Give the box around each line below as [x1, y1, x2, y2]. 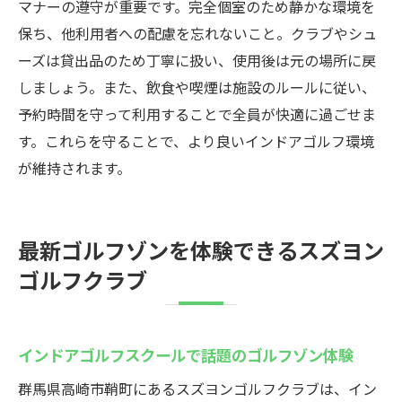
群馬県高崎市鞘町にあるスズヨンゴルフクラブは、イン [18, 378, 377, 399]
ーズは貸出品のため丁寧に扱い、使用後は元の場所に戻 [18, 49, 376, 71]
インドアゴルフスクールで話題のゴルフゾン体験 [18, 343, 354, 366]
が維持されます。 [18, 157, 131, 179]
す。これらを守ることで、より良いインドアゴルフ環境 [18, 130, 374, 152]
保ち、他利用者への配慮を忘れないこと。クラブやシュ [18, 22, 377, 44]
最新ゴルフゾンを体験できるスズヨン [18, 233, 384, 266]
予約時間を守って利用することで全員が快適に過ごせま [18, 103, 376, 125]
